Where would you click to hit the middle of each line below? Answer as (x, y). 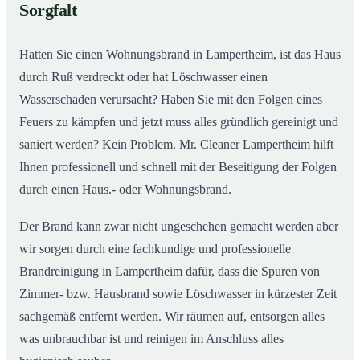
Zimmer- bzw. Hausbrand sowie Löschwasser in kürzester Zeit (178, 294)
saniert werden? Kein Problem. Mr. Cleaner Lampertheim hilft (176, 145)
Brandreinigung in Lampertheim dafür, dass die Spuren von (170, 272)
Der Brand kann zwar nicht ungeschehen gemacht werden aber (179, 227)
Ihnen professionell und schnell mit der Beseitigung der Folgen (178, 167)
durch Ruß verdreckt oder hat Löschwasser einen (143, 77)
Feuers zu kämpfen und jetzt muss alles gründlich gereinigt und (179, 122)
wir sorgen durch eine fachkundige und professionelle (155, 249)
